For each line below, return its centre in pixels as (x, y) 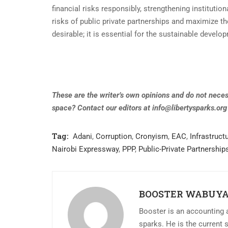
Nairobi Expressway (85, 149)
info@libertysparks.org (190, 108)
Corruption (114, 137)
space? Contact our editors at (102, 108)
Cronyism (152, 137)
